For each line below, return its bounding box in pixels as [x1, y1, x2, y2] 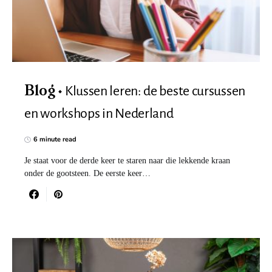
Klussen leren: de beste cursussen [64, 84, 245, 98]
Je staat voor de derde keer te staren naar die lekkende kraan [24, 156, 230, 165]
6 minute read [33, 135, 76, 144]
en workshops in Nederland [24, 106, 174, 121]
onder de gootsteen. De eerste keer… [24, 169, 151, 178]
